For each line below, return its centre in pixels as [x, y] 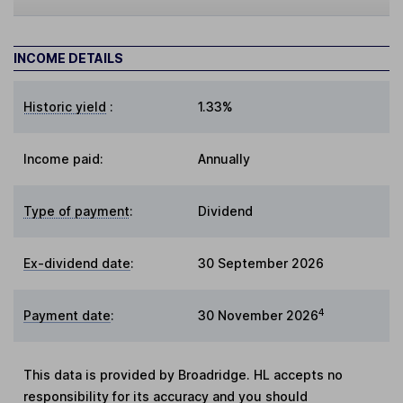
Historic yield [65, 107]
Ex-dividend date [77, 264]
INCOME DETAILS [68, 58]
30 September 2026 [261, 264]
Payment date [67, 316]
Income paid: [64, 159]
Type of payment [77, 211]
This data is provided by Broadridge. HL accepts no [184, 375]
